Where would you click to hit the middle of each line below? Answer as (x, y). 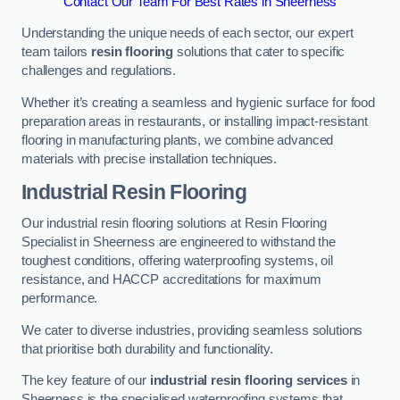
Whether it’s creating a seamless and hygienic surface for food (198, 103)
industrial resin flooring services (248, 381)
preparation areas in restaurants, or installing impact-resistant (195, 121)
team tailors (57, 52)
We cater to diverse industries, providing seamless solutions (192, 330)
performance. (60, 299)
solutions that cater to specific (259, 52)
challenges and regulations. (99, 71)
